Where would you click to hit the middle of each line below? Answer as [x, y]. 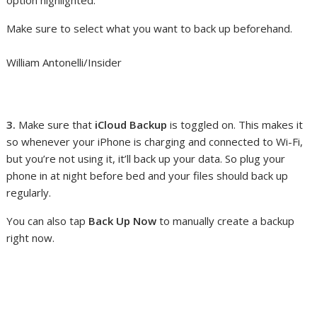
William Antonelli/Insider [64, 63]
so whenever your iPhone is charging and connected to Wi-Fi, [155, 142]
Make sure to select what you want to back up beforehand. [150, 29]
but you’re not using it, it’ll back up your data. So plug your [146, 159]
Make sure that [57, 125]
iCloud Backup [131, 125]
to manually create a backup [226, 221]
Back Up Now [123, 221]
